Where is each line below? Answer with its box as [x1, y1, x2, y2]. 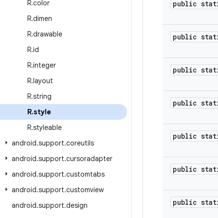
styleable [33, 123, 62, 132]
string [33, 92, 52, 101]
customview [66, 185, 104, 194]
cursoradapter [66, 154, 112, 163]
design [66, 201, 88, 210]
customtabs [66, 170, 105, 179]
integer [33, 61, 56, 70]
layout [33, 76, 53, 85]
